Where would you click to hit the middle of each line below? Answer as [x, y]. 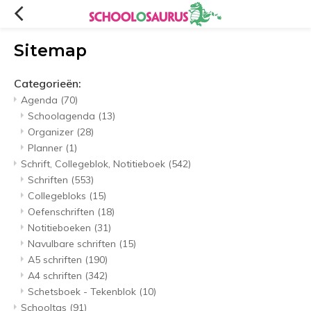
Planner [47, 148]
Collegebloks [58, 196]
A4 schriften [56, 276]
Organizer [52, 132]
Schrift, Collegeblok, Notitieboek [94, 164]
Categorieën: [48, 84]
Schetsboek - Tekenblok [83, 292]
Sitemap [50, 51]
